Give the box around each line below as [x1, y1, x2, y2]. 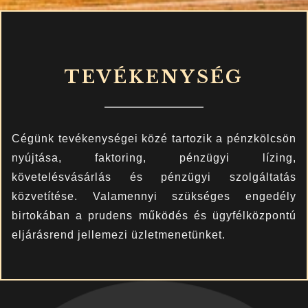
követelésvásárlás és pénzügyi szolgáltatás [12, 170, 296, 183]
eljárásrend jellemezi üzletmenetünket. [12, 228, 225, 241]
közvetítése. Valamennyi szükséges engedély [12, 190, 296, 202]
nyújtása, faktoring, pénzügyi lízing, [12, 151, 296, 164]
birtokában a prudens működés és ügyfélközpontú [12, 209, 296, 221]
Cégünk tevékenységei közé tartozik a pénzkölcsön [12, 132, 296, 144]
